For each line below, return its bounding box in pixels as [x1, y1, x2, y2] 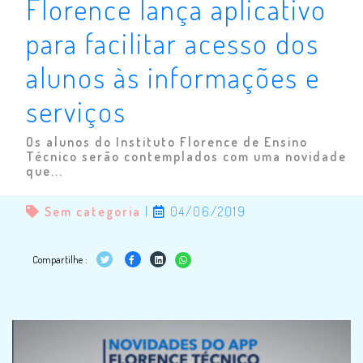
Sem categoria [41, 203, 145, 220]
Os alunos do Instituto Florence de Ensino [26, 134, 308, 151]
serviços [26, 93, 126, 130]
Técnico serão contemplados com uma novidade [26, 148, 347, 165]
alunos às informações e [26, 59, 320, 96]
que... [26, 163, 63, 180]
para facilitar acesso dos [26, 25, 319, 62]
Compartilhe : [32, 253, 90, 267]
